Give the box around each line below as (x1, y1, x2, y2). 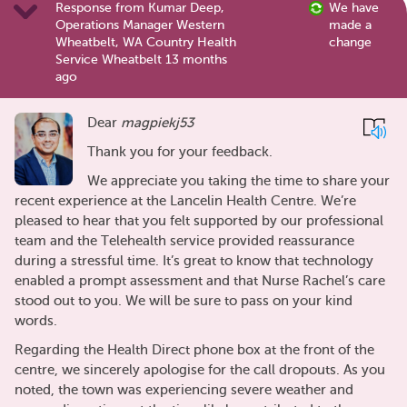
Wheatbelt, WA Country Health (55, 35, 236, 49)
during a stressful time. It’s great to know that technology (15, 253, 373, 269)
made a (329, 17, 372, 32)
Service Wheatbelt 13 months (55, 52, 227, 66)
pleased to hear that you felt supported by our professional (15, 213, 383, 229)
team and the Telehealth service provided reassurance (15, 233, 354, 249)
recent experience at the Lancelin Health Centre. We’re (15, 194, 356, 209)
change (329, 35, 372, 49)
